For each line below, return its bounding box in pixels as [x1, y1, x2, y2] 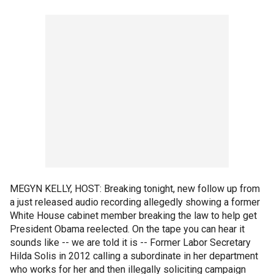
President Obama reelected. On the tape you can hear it [10, 223, 245, 235]
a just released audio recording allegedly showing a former [10, 196, 260, 208]
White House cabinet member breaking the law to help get [10, 210, 257, 221]
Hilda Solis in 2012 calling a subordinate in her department [10, 250, 258, 262]
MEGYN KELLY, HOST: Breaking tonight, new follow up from [10, 183, 260, 194]
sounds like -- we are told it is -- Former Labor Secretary [10, 237, 251, 248]
